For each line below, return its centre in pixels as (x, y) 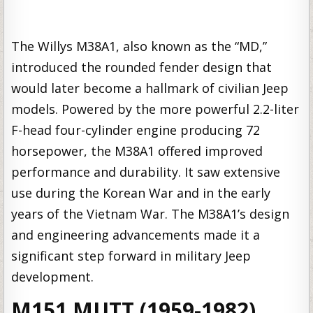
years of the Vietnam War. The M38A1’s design (151, 213)
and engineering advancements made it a (136, 234)
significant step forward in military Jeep (131, 255)
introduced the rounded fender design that (142, 67)
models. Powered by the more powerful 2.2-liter (155, 109)
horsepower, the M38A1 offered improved (137, 151)
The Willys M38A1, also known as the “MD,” (139, 46)
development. (53, 276)
